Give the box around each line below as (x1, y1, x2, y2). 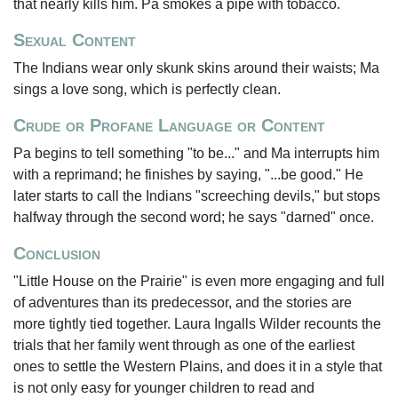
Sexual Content (13, 30, 136, 50)
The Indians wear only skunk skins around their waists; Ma (13, 60, 379, 76)
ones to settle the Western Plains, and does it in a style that (13, 359, 382, 374)
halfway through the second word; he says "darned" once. (13, 210, 374, 225)
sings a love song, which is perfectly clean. (13, 82, 281, 97)
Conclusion (13, 243, 100, 263)
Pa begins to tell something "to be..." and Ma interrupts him (13, 146, 379, 161)
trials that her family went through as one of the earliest (13, 338, 354, 353)
